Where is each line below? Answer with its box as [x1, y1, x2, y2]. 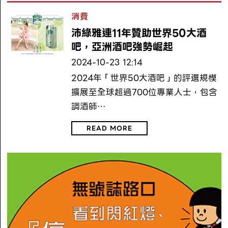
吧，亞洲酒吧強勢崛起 [71, 38, 174, 55]
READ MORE [87, 123, 133, 133]
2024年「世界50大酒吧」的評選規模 [71, 71, 217, 85]
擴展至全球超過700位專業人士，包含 [71, 85, 218, 99]
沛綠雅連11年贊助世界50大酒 [71, 24, 207, 41]
